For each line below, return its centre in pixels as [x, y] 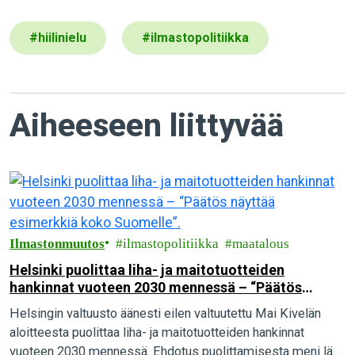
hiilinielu [62, 38]
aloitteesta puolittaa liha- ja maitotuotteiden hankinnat [157, 332]
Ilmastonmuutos [57, 244]
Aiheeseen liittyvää [147, 126]
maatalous [261, 244]
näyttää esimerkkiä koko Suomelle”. [128, 305]
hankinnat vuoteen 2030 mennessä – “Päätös [156, 287]
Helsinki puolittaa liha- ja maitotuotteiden [147, 270]
